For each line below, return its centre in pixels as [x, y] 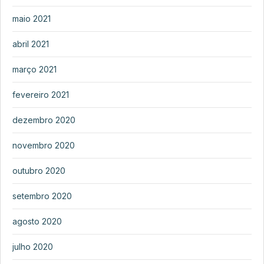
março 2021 [34, 69]
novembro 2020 [44, 145]
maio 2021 [32, 18]
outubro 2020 [39, 170]
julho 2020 [33, 246]
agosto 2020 [37, 221]
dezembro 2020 [44, 120]
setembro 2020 [42, 196]
